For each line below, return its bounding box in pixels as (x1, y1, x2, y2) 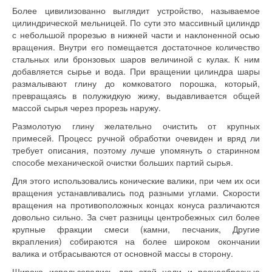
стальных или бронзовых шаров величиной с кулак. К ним (12, 53, 260, 65)
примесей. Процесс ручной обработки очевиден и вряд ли (12, 132, 260, 144)
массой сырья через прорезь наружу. (12, 101, 161, 114)
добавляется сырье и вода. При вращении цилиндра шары (12, 65, 260, 77)
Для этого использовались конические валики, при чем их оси (12, 174, 260, 186)
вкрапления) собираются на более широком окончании (12, 235, 260, 247)
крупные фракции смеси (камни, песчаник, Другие (12, 223, 260, 235)
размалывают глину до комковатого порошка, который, (12, 77, 260, 89)
